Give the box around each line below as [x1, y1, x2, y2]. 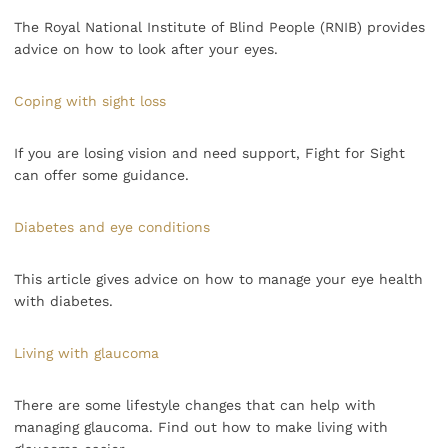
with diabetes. [14, 293, 113, 310]
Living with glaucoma [14, 345, 159, 362]
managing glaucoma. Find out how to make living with [14, 419, 388, 436]
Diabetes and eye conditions [14, 219, 210, 236]
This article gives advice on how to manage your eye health [14, 271, 423, 288]
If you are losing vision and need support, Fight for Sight [14, 145, 405, 162]
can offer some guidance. [14, 167, 189, 184]
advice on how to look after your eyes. [14, 41, 278, 58]
